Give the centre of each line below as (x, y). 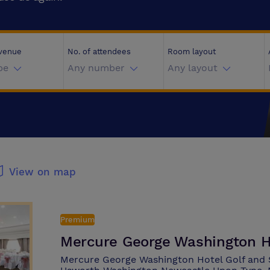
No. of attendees (99, 51)
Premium (77, 220)
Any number (96, 68)
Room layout (192, 51)
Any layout (193, 68)
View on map (43, 172)
